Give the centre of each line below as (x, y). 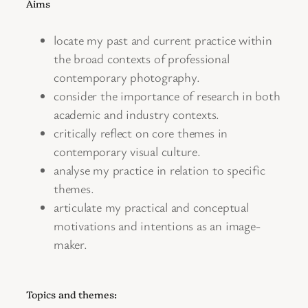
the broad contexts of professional (142, 59)
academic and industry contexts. (137, 114)
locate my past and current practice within (163, 40)
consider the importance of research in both (167, 96)
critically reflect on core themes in (141, 133)
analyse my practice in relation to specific (159, 170)
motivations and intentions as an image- (157, 226)
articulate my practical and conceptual (151, 207)
